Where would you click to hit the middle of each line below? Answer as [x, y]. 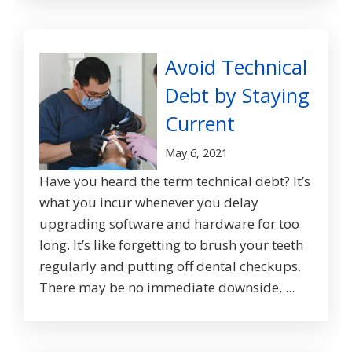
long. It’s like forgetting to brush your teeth [171, 245]
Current [200, 124]
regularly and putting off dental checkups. [170, 266]
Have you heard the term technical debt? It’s [175, 181]
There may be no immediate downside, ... [167, 288]
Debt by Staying [237, 95]
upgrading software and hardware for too [169, 224]
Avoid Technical [236, 67]
